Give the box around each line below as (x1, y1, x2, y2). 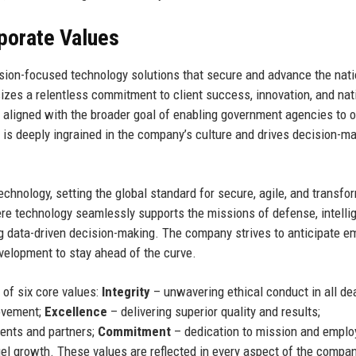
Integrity (102, 283, 150, 300)
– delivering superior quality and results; (107, 303, 320, 319)
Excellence (44, 303, 107, 319)
